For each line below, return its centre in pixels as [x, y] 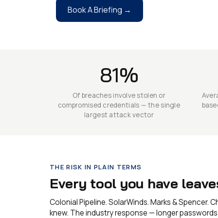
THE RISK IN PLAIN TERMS [96, 167]
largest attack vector [119, 115]
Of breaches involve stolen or [119, 95]
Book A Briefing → [100, 9]
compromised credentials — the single [119, 105]
